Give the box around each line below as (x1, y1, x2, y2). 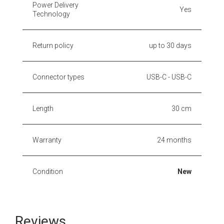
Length (32, 104, 53, 112)
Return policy (32, 41, 73, 49)
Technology (32, 9, 70, 18)
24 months (157, 135, 191, 144)
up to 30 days (149, 41, 191, 49)
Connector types (32, 72, 84, 81)
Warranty (32, 135, 61, 144)
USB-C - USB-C (146, 72, 191, 81)
